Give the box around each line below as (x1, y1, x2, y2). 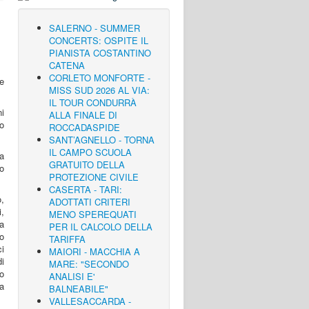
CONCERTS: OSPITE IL (49, 34, 148, 47)
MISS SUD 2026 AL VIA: (49, 83, 150, 97)
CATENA (49, 59, 85, 72)
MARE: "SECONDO (49, 257, 129, 270)
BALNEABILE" (49, 282, 108, 295)
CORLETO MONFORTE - (49, 71, 150, 84)
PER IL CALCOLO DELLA (49, 220, 152, 233)
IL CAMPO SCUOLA (49, 146, 132, 159)
